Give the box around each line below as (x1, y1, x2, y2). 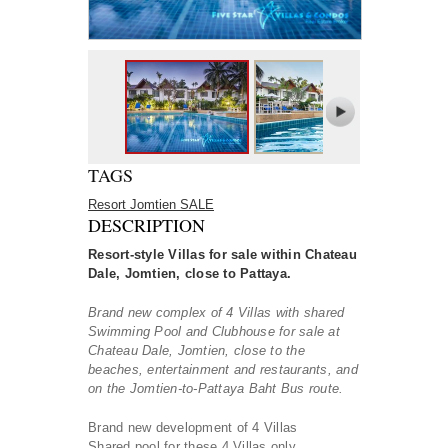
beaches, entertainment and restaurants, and (88, 361, 358, 377)
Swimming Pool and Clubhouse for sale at (88, 323, 340, 339)
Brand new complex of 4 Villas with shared (88, 304, 345, 320)
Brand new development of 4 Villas (88, 419, 298, 435)
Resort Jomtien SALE (88, 196, 214, 212)
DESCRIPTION (88, 212, 205, 237)
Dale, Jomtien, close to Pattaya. (88, 265, 291, 281)
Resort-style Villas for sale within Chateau (88, 246, 357, 262)
